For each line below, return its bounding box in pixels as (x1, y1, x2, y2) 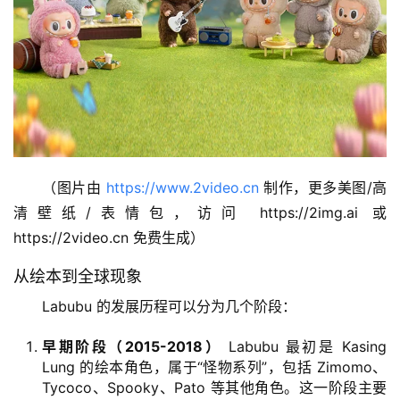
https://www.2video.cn (105, 179, 259, 196)
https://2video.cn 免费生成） (13, 229, 204, 246)
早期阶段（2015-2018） (42, 337, 222, 355)
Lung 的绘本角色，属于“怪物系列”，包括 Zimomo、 (42, 358, 387, 376)
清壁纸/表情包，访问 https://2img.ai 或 (13, 204, 387, 221)
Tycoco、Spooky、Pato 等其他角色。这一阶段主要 (42, 379, 387, 396)
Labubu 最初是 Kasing (221, 337, 387, 355)
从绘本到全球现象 (13, 267, 142, 286)
